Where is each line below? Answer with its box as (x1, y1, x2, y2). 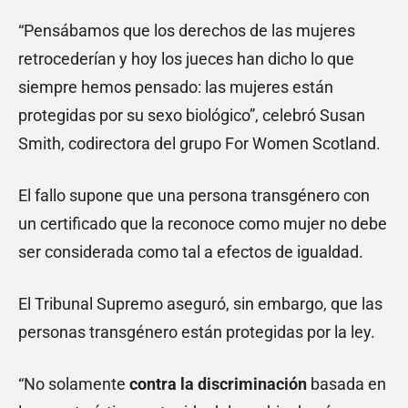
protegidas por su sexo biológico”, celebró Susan (18, 106, 365, 126)
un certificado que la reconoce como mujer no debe (18, 214, 387, 234)
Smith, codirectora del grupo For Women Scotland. (18, 134, 381, 154)
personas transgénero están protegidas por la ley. (18, 322, 375, 342)
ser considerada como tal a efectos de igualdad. (18, 242, 363, 262)
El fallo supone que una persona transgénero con (18, 186, 370, 206)
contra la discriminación (129, 374, 307, 394)
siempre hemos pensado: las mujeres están (18, 77, 333, 97)
